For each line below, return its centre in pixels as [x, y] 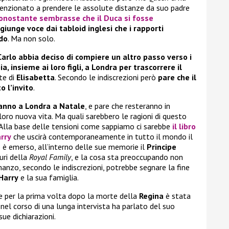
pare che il [177, 77]
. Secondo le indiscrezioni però [106, 77]
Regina [151, 196]
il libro [184, 127]
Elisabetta [36, 77]
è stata [177, 196]
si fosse [138, 18]
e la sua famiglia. [49, 178]
